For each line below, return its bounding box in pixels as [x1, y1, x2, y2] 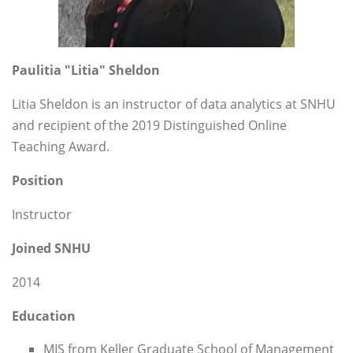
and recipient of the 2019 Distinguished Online [12, 117, 287, 135]
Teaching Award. [12, 138, 110, 156]
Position [12, 172, 64, 190]
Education [12, 307, 76, 325]
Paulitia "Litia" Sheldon [12, 61, 160, 80]
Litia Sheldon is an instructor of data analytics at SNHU [12, 95, 336, 113]
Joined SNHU [12, 240, 91, 258]
